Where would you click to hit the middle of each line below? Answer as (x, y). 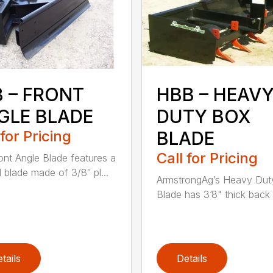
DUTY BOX (203, 116)
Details (192, 258)
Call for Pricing (207, 158)
